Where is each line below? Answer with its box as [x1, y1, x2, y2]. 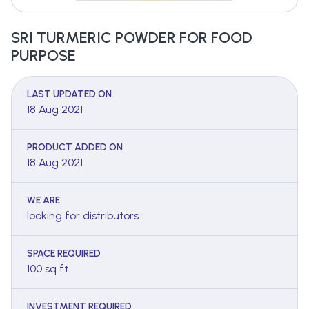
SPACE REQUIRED [27, 248, 101, 260]
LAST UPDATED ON [27, 88, 112, 101]
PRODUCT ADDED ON [27, 141, 123, 154]
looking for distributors [27, 209, 139, 223]
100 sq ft [27, 262, 68, 276]
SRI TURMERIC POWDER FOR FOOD [11, 28, 252, 48]
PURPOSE [11, 46, 76, 66]
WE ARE [27, 195, 60, 207]
